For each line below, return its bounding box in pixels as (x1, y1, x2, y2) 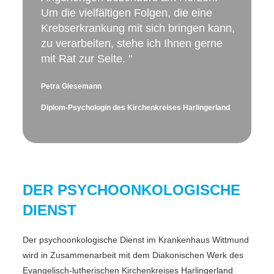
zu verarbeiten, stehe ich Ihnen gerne (41, 37, 223, 50)
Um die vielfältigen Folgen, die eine (41, 7, 213, 20)
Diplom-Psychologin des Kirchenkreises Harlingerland (41, 103, 231, 113)
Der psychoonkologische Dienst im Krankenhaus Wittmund (23, 235, 250, 245)
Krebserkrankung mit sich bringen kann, (41, 22, 235, 35)
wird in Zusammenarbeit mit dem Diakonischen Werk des (23, 250, 244, 261)
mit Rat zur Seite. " (41, 53, 133, 65)
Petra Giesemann (41, 82, 102, 91)
